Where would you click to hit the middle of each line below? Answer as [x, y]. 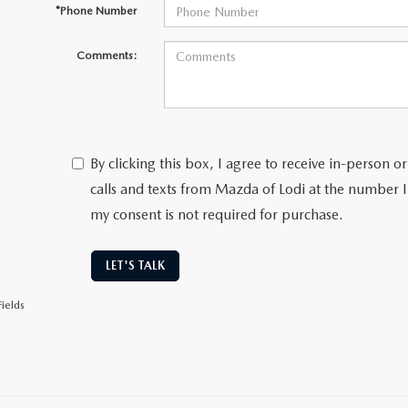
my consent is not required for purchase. [217, 215]
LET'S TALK [135, 266]
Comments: [106, 56]
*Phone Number [96, 11]
